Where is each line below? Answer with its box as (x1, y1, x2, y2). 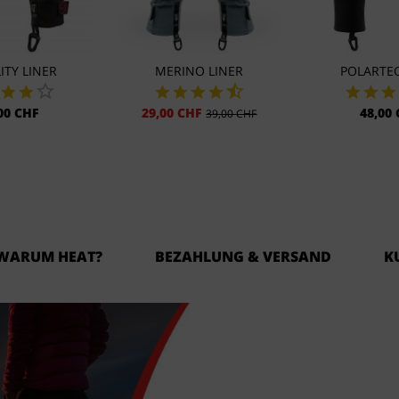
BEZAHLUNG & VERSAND (155, 247, 331, 266)
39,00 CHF (206, 106, 257, 122)
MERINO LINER (155, 62, 244, 80)
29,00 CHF (142, 104, 203, 122)
